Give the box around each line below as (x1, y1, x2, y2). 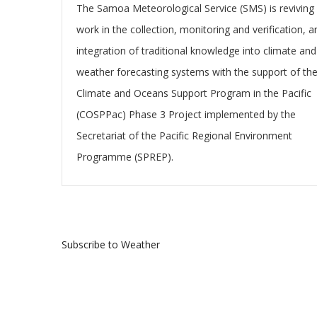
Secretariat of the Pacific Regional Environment (76, 129, 292, 142)
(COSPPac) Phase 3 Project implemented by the (76, 108, 296, 121)
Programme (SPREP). (76, 150, 176, 163)
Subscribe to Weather (62, 238, 160, 251)
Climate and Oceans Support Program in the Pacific (76, 86, 311, 100)
